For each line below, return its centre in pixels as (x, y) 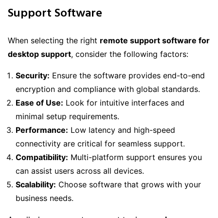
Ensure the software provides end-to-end (127, 76)
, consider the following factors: (130, 54)
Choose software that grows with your (128, 185)
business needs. (45, 198)
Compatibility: (42, 157)
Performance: (42, 130)
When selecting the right (54, 41)
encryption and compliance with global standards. (108, 89)
